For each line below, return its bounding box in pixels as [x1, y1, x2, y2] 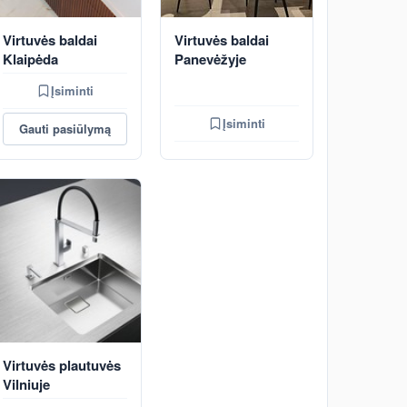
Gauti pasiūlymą [19, 120, 111, 137]
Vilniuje [3, 374, 50, 394]
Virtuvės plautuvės [3, 355, 121, 375]
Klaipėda [3, 49, 58, 69]
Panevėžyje [174, 49, 246, 69]
